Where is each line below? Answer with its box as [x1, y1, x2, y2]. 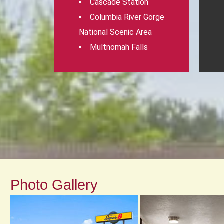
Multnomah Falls [90, 42, 148, 52]
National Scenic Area [79, 27, 152, 37]
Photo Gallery [10, 176, 98, 193]
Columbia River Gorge [90, 12, 165, 22]
